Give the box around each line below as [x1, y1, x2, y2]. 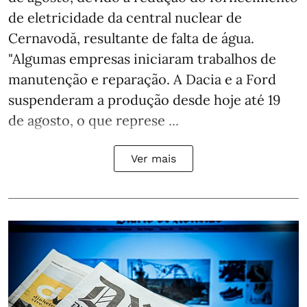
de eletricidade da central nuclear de [8, 8, 242, 26]
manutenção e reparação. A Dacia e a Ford [8, 70, 276, 88]
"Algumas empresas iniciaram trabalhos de [8, 49, 276, 67]
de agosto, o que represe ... [8, 111, 179, 129]
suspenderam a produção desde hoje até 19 [8, 90, 281, 108]
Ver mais [131, 151, 176, 165]
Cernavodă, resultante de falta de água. [8, 29, 254, 47]
